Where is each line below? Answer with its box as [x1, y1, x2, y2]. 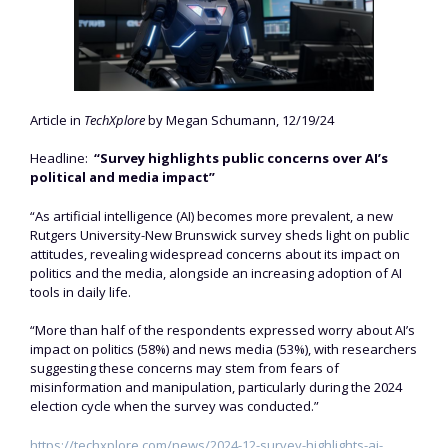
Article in [30, 110, 84, 129]
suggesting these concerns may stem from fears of [30, 359, 339, 378]
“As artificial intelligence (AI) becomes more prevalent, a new [30, 206, 393, 225]
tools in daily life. [30, 282, 131, 301]
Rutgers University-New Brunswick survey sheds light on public [30, 225, 409, 244]
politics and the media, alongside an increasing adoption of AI [30, 263, 402, 282]
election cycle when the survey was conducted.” [30, 397, 319, 416]
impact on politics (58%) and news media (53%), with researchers [30, 340, 417, 359]
